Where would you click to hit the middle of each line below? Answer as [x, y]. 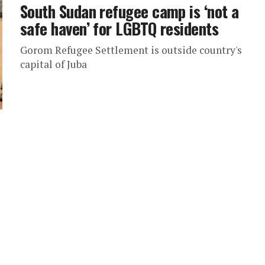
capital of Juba [54, 64]
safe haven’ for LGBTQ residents [119, 28]
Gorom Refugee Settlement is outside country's [131, 50]
